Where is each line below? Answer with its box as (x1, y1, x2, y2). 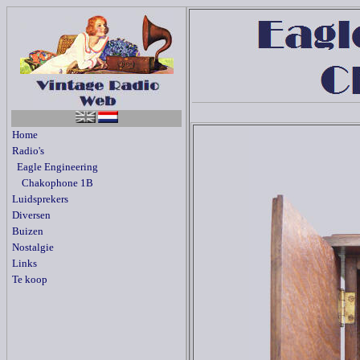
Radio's (12, 145, 44, 157)
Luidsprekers (12, 193, 68, 205)
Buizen (12, 225, 43, 237)
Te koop (12, 273, 47, 285)
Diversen (12, 209, 51, 221)
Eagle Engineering (12, 161, 98, 173)
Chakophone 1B (12, 177, 93, 189)
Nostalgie (12, 241, 54, 253)
